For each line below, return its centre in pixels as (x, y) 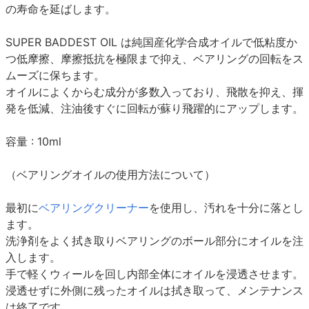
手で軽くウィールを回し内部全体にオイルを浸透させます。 (154, 273)
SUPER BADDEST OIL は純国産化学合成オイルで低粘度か (151, 42)
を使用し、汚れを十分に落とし (226, 207)
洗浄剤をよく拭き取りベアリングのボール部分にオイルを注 (154, 240)
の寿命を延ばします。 (61, 9)
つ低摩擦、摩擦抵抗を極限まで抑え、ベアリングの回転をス (154, 58)
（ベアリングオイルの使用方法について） (110, 174)
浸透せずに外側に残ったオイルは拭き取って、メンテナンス (154, 290)
